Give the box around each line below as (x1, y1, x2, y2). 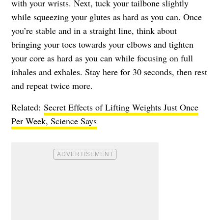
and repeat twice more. (11, 79, 93, 91)
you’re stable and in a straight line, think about (11, 24, 177, 36)
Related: (11, 101, 44, 113)
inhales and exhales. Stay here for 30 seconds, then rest (11, 65, 207, 78)
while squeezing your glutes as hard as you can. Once (11, 10, 202, 23)
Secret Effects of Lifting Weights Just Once (44, 101, 198, 113)
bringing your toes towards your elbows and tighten (11, 38, 193, 50)
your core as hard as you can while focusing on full (11, 52, 193, 64)
